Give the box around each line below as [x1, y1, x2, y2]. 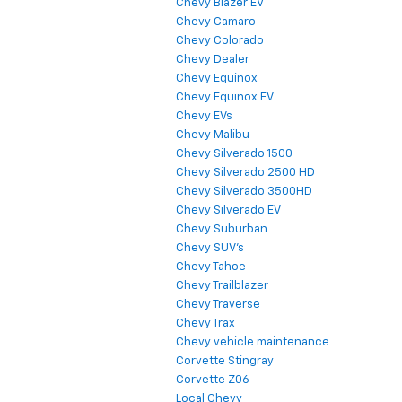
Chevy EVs [176, 110, 232, 123]
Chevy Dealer [176, 54, 249, 66]
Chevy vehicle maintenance [176, 336, 329, 349]
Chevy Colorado [176, 35, 264, 48]
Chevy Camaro [176, 16, 256, 29]
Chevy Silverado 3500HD [176, 186, 312, 198]
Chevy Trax [176, 318, 235, 330]
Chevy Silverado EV [176, 205, 281, 217]
